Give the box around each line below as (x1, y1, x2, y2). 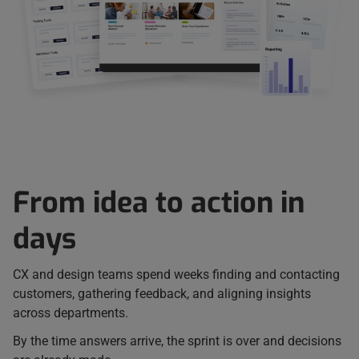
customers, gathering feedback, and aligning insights (13, 285, 311, 301)
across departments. (13, 305, 131, 321)
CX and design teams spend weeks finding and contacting (13, 266, 340, 282)
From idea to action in (13, 183, 305, 222)
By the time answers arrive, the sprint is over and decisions (13, 333, 341, 349)
